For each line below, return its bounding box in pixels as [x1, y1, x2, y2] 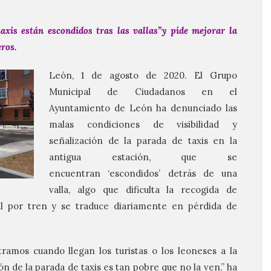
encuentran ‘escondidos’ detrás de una [49, 168, 237, 179]
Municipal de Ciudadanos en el [49, 86, 237, 97]
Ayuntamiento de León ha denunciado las [49, 102, 237, 114]
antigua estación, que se [49, 151, 237, 163]
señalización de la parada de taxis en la [49, 135, 237, 146]
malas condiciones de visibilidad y [49, 119, 237, 130]
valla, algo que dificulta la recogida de [49, 184, 237, 195]
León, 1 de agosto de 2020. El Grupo [49, 70, 237, 81]
